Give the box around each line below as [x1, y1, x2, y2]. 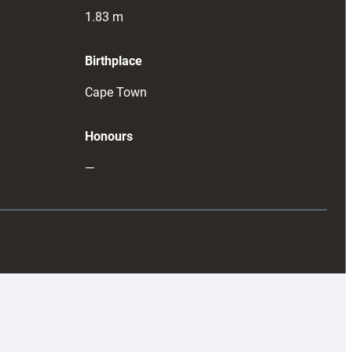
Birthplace [85, 53, 142, 68]
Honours [85, 129, 133, 144]
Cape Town [85, 85, 147, 100]
